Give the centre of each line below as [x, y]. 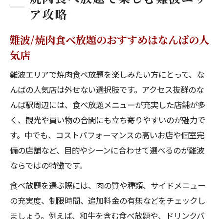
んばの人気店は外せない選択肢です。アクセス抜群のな [107, 89]
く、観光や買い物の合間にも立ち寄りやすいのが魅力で [108, 120]
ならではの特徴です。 [48, 165]
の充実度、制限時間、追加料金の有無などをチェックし [108, 200]
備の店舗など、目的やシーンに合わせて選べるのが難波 [107, 150]
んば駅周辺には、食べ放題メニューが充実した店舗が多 [108, 105]
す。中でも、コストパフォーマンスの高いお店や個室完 [107, 135]
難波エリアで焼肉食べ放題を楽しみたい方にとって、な [107, 74]
